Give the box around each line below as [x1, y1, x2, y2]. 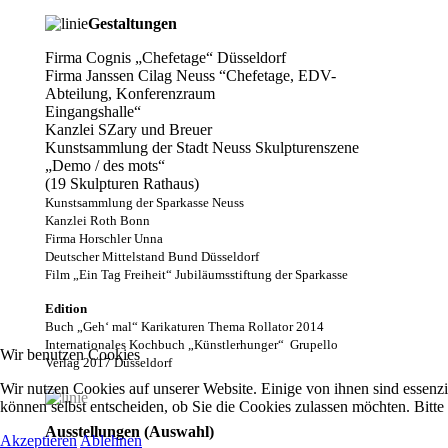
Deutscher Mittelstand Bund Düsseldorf [44, 248, 259, 264]
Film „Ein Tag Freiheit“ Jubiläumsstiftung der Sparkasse [44, 266, 348, 282]
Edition [44, 300, 87, 316]
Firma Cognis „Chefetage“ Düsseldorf [44, 48, 286, 66]
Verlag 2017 [44, 354, 114, 370]
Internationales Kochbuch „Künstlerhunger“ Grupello [44, 336, 338, 352]
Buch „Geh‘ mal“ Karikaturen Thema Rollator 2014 [44, 318, 324, 334]
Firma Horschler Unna [44, 230, 163, 246]
